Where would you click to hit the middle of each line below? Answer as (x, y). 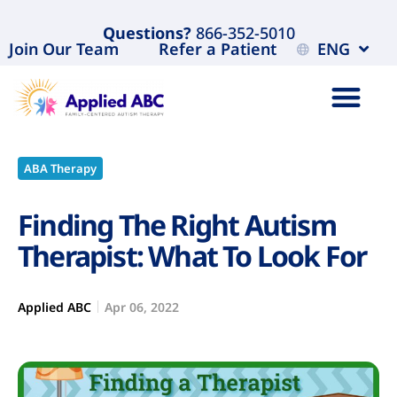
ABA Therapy (60, 168)
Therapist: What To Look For (192, 255)
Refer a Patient (218, 49)
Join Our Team (64, 49)
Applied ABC (54, 307)
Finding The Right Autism (177, 224)
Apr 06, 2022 (142, 307)
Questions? (147, 33)
